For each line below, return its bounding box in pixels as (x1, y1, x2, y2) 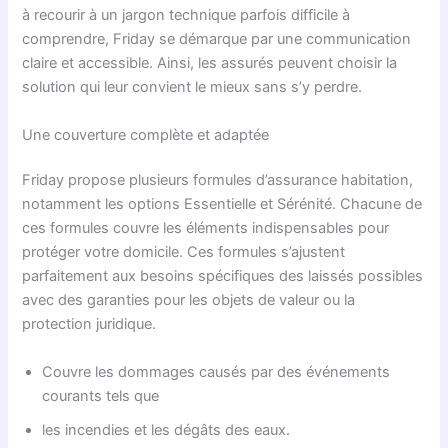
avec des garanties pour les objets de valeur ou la (22, 291, 356, 310)
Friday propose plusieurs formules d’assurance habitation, (22, 171, 414, 190)
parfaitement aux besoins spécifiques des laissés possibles (22, 267, 424, 286)
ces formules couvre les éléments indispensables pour (22, 219, 390, 238)
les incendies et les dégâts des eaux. (42, 420, 291, 439)
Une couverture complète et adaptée (22, 125, 270, 144)
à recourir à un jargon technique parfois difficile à (22, 6, 351, 25)
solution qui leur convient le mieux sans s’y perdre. (22, 78, 363, 97)
